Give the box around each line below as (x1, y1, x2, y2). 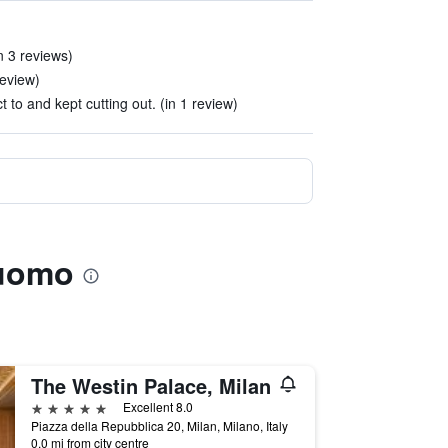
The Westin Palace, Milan (30, 371, 271, 400)
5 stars (29, 397, 77, 416)
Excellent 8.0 (122, 398, 193, 415)
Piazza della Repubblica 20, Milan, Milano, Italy (30, 417, 288, 434)
